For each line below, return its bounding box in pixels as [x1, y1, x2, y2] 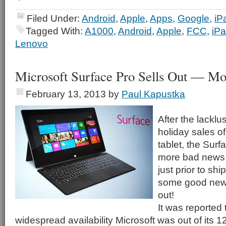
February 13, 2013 [26, 88, 106, 99]
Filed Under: [27, 13, 82, 24]
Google [178, 13, 209, 24]
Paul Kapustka [122, 88, 185, 99]
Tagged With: [26, 25, 85, 36]
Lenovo [15, 38, 48, 49]
